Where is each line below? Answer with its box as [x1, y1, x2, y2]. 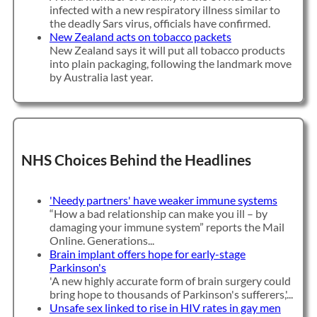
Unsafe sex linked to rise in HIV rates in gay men [49, 300, 281, 314]
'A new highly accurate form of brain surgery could [49, 273, 291, 287]
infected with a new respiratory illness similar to [49, 3, 280, 17]
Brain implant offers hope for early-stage [49, 246, 246, 260]
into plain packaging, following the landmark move [49, 57, 292, 71]
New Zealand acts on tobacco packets [49, 30, 231, 44]
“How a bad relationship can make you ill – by [49, 206, 267, 220]
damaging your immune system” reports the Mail [49, 219, 284, 234]
